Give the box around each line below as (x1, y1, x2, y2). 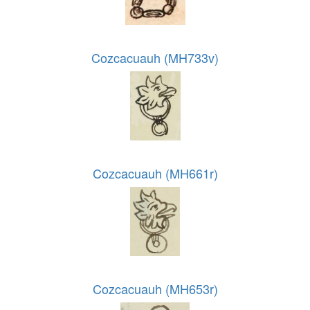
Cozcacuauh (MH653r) (92, 280, 218, 298)
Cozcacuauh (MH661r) (92, 164, 218, 183)
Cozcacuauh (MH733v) (91, 48, 219, 67)
